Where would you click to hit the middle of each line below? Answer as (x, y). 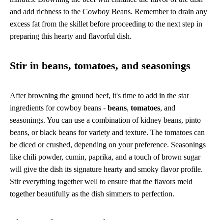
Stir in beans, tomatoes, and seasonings (100, 66)
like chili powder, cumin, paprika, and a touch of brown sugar (105, 157)
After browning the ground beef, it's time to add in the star (99, 95)
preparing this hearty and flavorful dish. (71, 36)
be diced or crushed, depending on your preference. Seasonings (108, 144)
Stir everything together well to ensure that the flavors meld (101, 181)
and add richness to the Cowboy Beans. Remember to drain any (109, 11)
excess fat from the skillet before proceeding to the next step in (106, 24)
